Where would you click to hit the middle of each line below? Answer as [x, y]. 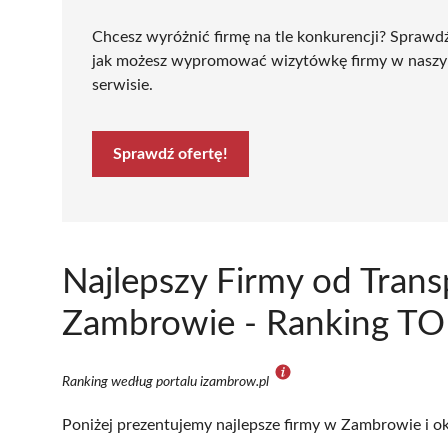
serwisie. [122, 84]
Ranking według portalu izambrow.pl [167, 381]
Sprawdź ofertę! [170, 153]
